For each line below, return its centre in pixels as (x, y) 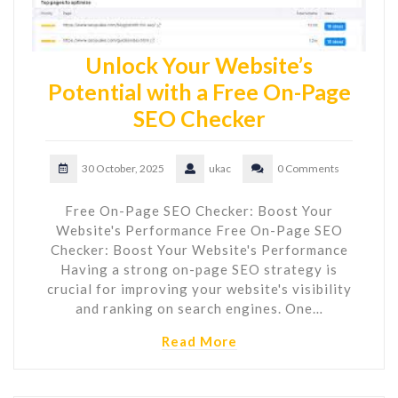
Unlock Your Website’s (199, 64)
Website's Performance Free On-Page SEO (199, 230)
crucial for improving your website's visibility (199, 288)
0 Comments (308, 168)
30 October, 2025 (123, 168)
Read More (199, 341)
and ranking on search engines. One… (199, 308)
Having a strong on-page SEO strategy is (199, 269)
